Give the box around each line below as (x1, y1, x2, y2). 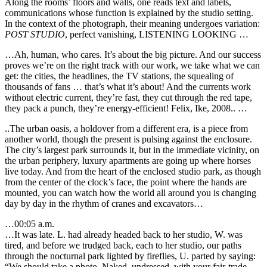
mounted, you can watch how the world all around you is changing (5, 187, 256, 198)
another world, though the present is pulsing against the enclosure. (5, 133, 252, 144)
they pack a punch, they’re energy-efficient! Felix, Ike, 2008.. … (5, 103, 247, 113)
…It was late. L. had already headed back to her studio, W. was (5, 229, 243, 240)
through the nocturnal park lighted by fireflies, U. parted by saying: (5, 250, 256, 261)
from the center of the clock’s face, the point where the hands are (5, 176, 247, 187)
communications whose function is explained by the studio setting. (5, 7, 253, 18)
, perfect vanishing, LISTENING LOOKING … (65, 29, 249, 39)
